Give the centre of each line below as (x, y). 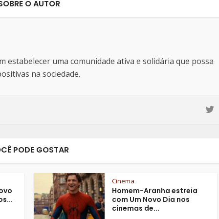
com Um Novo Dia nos (151, 199)
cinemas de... (136, 208)
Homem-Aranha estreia (155, 190)
